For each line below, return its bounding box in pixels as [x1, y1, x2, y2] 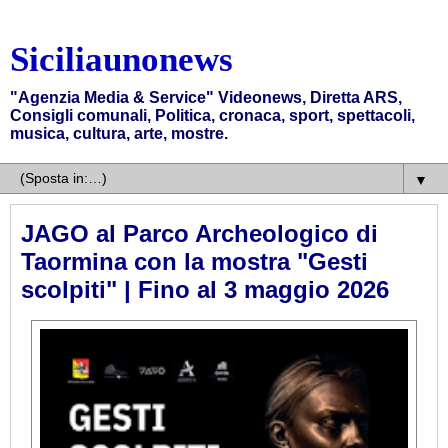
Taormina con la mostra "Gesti [21, 248, 368, 275]
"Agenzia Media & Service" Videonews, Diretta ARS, [10, 89, 402, 106]
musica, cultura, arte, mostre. [10, 125, 228, 142]
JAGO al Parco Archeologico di [21, 220, 378, 247]
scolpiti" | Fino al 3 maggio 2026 [21, 276, 389, 303]
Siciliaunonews [10, 40, 233, 78]
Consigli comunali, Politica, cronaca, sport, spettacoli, [10, 107, 415, 124]
